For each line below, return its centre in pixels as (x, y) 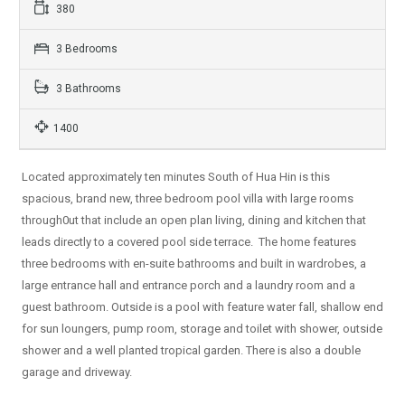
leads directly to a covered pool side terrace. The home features (189, 242)
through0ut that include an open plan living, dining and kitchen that (194, 221)
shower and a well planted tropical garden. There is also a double (191, 351)
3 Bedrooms (85, 49)
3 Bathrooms (87, 89)
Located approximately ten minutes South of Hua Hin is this (176, 177)
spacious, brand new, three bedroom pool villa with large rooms (188, 199)
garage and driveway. (77, 372)
